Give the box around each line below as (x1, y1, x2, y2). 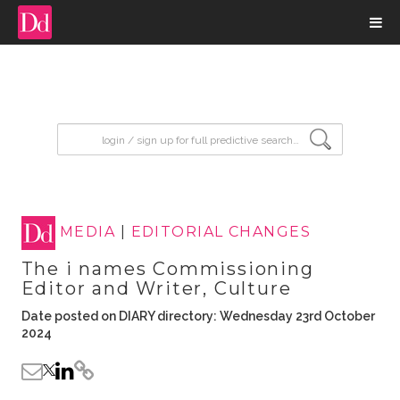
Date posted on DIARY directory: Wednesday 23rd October (21, 309, 375, 323)
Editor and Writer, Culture (21, 278, 292, 299)
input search (56, 123, 148, 140)
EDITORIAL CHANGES (130, 223, 311, 241)
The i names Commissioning (21, 258, 314, 279)
